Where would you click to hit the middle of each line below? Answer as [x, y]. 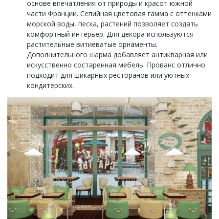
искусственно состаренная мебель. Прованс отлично [116, 65]
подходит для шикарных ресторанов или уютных [108, 75]
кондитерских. [50, 85]
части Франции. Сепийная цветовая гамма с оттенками [119, 13]
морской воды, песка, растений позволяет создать [112, 23]
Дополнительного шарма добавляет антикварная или [117, 54]
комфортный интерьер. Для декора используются [110, 34]
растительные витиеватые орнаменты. [92, 44]
